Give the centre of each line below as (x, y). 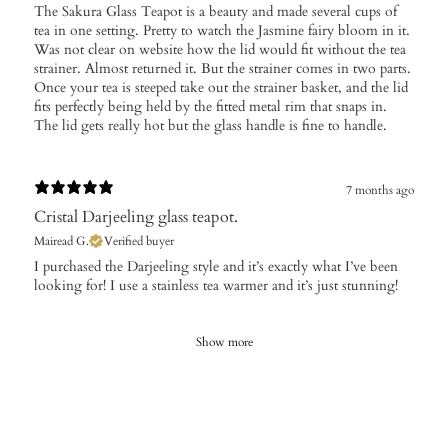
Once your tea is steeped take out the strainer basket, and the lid (221, 88)
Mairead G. (61, 241)
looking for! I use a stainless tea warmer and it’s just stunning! (216, 286)
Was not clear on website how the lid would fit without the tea (220, 50)
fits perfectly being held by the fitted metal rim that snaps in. (210, 107)
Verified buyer (139, 241)
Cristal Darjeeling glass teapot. (136, 217)
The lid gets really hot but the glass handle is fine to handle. (210, 126)
